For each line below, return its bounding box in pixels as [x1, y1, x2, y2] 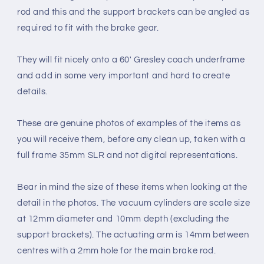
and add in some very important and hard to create [17, 71, 230, 81]
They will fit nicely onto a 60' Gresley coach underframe [17, 55, 245, 65]
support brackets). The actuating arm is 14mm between [17, 230, 249, 240]
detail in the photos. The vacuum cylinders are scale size [17, 199, 250, 208]
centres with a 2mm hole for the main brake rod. [17, 246, 216, 256]
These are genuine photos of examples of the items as [17, 119, 241, 128]
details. [17, 87, 48, 97]
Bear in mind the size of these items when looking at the [17, 183, 247, 192]
